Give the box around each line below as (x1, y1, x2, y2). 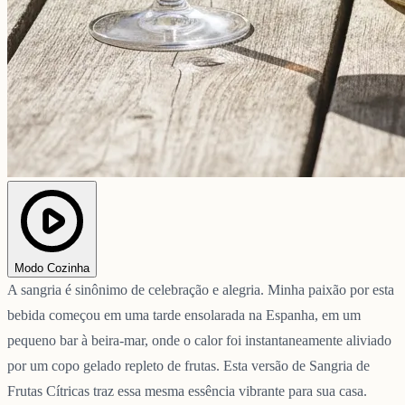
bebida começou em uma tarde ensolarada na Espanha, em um (7, 306, 361, 323)
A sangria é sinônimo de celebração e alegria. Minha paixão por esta (7, 281, 394, 297)
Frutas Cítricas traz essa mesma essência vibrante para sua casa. (7, 382, 367, 399)
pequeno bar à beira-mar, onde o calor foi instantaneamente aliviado (7, 332, 391, 348)
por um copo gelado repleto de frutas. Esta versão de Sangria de (7, 357, 370, 373)
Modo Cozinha (14, 260, 89, 275)
